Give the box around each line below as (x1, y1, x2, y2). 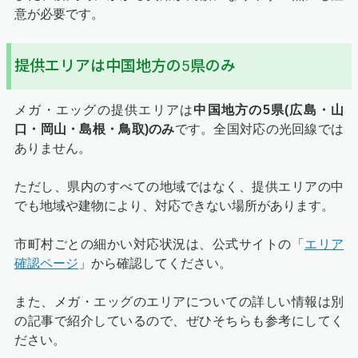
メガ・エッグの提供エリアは (14, 102, 194, 117)
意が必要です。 (14, 6, 104, 21)
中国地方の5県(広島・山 (193, 102, 344, 117)
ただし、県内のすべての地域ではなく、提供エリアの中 (14, 179, 344, 193)
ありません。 (14, 141, 91, 155)
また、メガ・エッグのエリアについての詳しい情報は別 (14, 294, 344, 308)
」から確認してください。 (78, 256, 232, 270)
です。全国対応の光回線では (174, 121, 344, 136)
